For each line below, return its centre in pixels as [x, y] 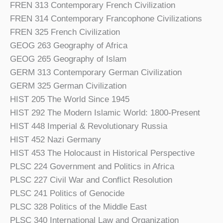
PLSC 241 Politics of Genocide [67, 193]
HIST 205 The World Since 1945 [70, 99]
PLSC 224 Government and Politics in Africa [92, 166]
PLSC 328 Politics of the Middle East [78, 207]
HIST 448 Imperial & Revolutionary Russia [89, 126]
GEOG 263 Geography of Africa [69, 45]
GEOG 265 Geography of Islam [68, 59]
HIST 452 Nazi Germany [56, 139]
